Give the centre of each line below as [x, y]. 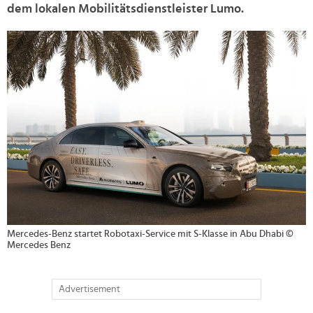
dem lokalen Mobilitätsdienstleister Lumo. [125, 9]
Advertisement [89, 290]
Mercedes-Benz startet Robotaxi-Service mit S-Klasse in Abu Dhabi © [150, 234]
